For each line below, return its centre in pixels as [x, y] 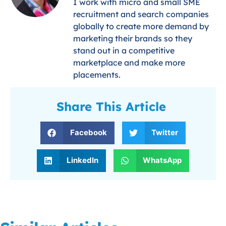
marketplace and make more [129, 62]
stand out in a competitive [124, 50]
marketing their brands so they [133, 38]
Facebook [88, 133]
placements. [97, 74]
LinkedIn [82, 160]
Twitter [165, 133]
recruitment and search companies [141, 14]
